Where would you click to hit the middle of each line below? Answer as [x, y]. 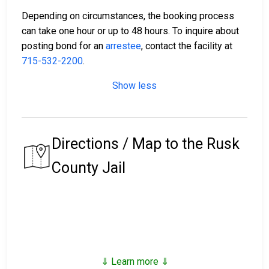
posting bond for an [64, 46]
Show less [134, 86]
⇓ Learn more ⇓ [134, 262]
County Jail [89, 168]
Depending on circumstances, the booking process [128, 16]
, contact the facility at [187, 46]
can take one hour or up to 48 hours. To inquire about [130, 31]
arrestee [123, 46]
